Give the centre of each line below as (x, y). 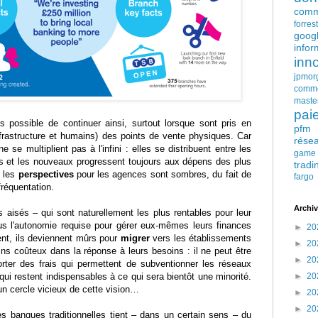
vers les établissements (201, 238)
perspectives (46, 175)
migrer (135, 238)
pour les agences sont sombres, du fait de (163, 175)
